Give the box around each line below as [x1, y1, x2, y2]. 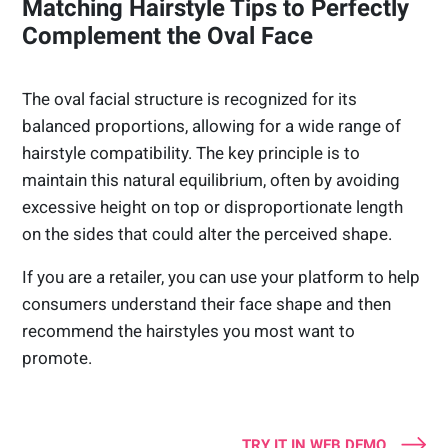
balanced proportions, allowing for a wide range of [22, 115, 402, 136]
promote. [22, 347, 93, 368]
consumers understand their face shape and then [22, 293, 392, 314]
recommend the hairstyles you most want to [22, 320, 356, 341]
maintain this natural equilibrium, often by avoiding [22, 169, 401, 190]
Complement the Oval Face [22, 21, 314, 50]
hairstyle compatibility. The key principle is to [22, 142, 361, 163]
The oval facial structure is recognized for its [22, 88, 358, 109]
